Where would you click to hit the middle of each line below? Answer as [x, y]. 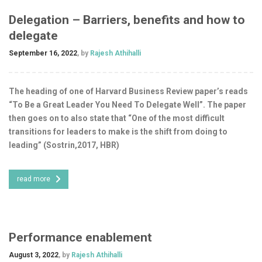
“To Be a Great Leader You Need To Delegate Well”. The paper [127, 104]
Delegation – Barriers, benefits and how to [127, 20]
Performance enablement [80, 237]
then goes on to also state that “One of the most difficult [117, 118]
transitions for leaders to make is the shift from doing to [118, 131]
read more [34, 179]
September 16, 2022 [43, 53]
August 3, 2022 [34, 255]
